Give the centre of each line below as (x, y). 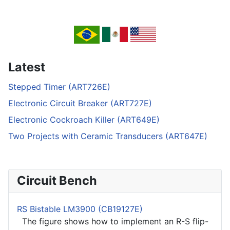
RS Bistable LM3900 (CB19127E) (80, 209)
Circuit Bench (57, 180)
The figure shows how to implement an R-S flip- (113, 221)
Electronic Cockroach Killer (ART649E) (84, 119)
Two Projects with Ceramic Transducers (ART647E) (108, 136)
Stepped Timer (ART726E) (59, 87)
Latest (27, 67)
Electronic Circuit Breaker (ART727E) (80, 103)
